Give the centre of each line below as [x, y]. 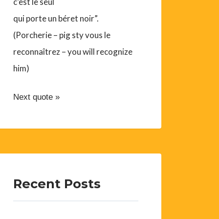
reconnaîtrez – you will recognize [73, 52]
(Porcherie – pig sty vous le [62, 35]
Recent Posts [57, 183]
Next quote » [37, 97]
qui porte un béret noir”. [56, 19]
